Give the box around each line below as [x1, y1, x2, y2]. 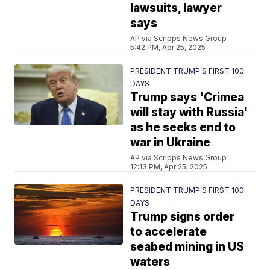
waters [130, 255, 171, 269]
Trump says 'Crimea [130, 90, 245, 104]
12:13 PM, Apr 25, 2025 [130, 162, 208, 171]
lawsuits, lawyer [130, 1, 222, 15]
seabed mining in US [130, 240, 245, 254]
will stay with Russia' [130, 105, 248, 119]
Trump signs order [130, 210, 235, 224]
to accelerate [130, 225, 207, 239]
